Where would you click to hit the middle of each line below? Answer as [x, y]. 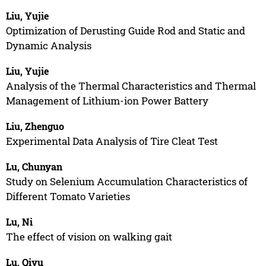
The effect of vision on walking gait [89, 236]
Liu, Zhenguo [35, 126]
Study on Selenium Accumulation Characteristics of [126, 181]
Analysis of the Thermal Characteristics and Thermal [131, 85]
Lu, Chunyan [34, 166]
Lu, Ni [19, 221]
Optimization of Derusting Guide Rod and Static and [125, 30]
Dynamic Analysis [48, 45]
